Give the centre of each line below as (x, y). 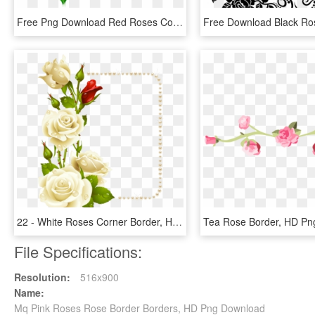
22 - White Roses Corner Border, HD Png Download (177, 221)
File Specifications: (78, 251)
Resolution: (42, 277)
